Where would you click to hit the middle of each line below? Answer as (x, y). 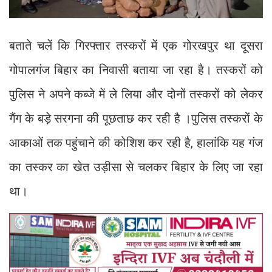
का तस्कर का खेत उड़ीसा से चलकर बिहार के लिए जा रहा (136, 167)
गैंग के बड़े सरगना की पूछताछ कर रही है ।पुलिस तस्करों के (136, 118)
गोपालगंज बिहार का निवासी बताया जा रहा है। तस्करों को (136, 70)
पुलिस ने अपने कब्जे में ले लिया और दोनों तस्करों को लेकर (136, 94)
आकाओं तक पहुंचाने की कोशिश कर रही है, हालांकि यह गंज (136, 142)
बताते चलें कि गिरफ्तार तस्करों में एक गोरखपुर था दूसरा (136, 45)
